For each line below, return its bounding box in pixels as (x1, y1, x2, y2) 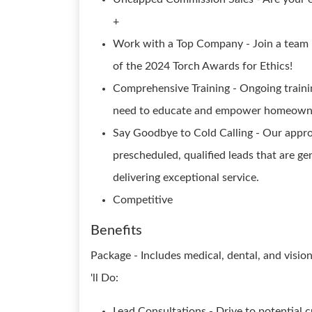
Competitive (113, 194, 173, 205)
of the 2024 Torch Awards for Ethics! (113, 61, 292, 72)
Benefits (91, 224, 142, 237)
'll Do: (91, 272, 118, 283)
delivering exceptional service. (113, 172, 259, 183)
